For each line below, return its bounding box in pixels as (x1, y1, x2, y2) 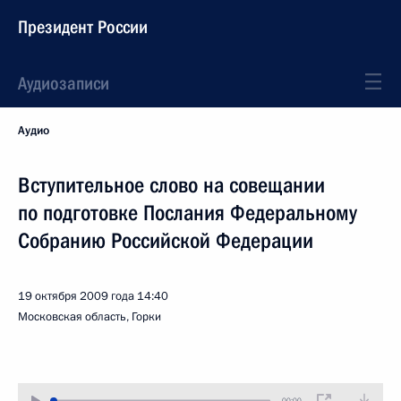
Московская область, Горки (18, 309, 161, 325)
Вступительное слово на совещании (18, 173, 325, 198)
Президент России (18, 16, 148, 38)
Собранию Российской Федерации (18, 228, 313, 253)
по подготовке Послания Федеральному (18, 200, 357, 226)
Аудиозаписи (18, 73, 109, 94)
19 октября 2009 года (18, 288, 134, 304)
